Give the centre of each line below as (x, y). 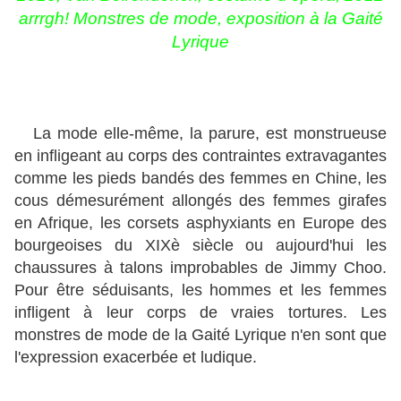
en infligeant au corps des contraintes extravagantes (200, 156)
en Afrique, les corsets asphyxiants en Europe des (200, 223)
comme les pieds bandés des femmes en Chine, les (200, 178)
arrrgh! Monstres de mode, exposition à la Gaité (200, 19)
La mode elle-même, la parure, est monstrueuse (200, 133)
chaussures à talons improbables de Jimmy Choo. (200, 268)
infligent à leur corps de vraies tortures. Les (200, 312)
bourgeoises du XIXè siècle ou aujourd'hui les (200, 245)
